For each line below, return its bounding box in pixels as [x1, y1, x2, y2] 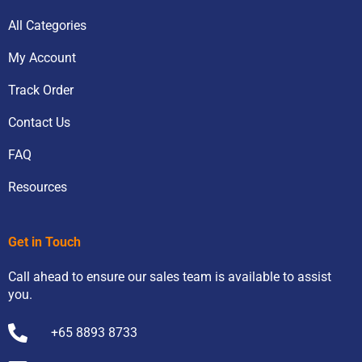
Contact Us [8, 115, 70, 131]
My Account [8, 50, 76, 66]
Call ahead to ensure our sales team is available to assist [8, 269, 331, 285]
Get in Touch [8, 234, 81, 250]
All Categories [8, 18, 86, 34]
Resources [8, 179, 67, 196]
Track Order [8, 82, 74, 99]
